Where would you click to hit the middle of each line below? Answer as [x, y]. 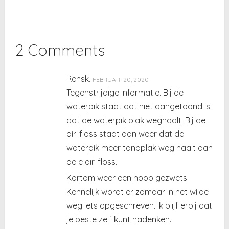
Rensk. [79, 78]
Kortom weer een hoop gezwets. [128, 178]
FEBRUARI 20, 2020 [121, 79]
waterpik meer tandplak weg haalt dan [140, 147]
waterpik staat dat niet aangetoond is [139, 106]
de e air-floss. [92, 161]
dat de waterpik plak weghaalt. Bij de [136, 120]
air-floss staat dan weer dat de [125, 134]
